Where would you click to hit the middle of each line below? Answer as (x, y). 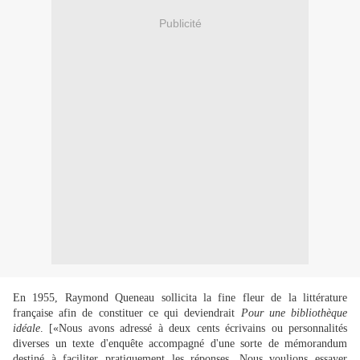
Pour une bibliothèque (294, 313)
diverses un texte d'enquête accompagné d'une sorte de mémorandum (180, 344)
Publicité (180, 23)
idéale (27, 329)
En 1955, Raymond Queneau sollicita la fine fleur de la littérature (180, 298)
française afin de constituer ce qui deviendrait (127, 313)
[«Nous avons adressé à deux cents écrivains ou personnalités (198, 329)
